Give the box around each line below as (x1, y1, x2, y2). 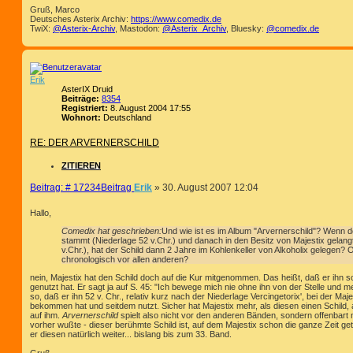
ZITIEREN (61, 161, 101, 171)
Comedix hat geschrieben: (61, 226, 162, 236)
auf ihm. (30, 310, 62, 321)
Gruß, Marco (30, 5, 80, 15)
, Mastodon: (115, 24, 162, 34)
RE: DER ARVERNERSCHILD (30, 138, 159, 148)
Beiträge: (61, 94, 99, 104)
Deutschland (101, 113, 151, 123)
